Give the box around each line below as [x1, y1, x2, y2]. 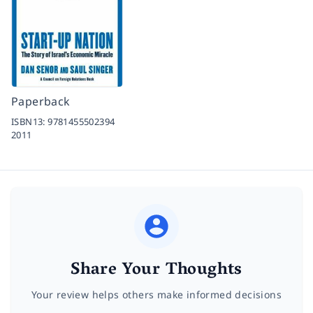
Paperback [11, 93, 71, 109]
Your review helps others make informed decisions [31, 287, 282, 301]
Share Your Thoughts [71, 254, 242, 286]
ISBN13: [11, 115, 48, 128]
